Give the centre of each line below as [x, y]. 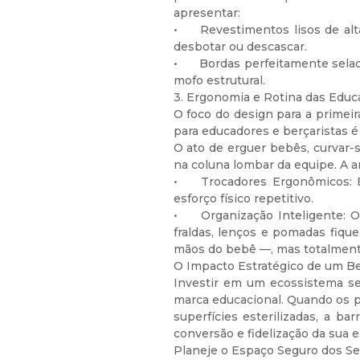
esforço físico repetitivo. [243, 198]
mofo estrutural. [219, 80]
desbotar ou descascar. [240, 47]
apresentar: [207, 13]
